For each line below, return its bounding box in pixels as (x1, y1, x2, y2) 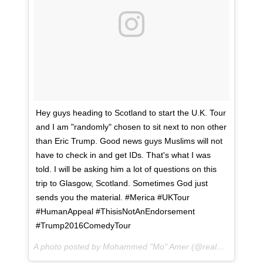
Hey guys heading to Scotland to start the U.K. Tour (36, 108, 226, 118)
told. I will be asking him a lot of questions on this (36, 164, 217, 174)
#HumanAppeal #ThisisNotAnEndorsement (36, 207, 195, 217)
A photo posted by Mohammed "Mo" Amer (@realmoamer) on (217, 242, 225, 252)
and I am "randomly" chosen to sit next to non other (36, 122, 227, 132)
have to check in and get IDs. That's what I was (36, 150, 211, 160)
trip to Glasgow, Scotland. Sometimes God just (36, 178, 208, 188)
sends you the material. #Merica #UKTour (36, 193, 190, 203)
